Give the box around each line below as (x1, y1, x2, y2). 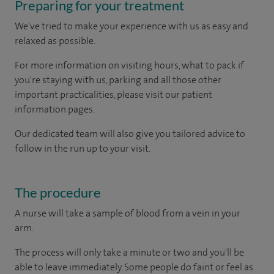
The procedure (15, 183, 101, 201)
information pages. (15, 102, 95, 116)
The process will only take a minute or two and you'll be (15, 245, 244, 259)
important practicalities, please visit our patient (15, 87, 212, 101)
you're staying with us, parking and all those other (15, 73, 221, 86)
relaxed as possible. (15, 34, 95, 47)
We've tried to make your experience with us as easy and (15, 19, 248, 32)
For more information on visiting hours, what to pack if (15, 58, 244, 72)
